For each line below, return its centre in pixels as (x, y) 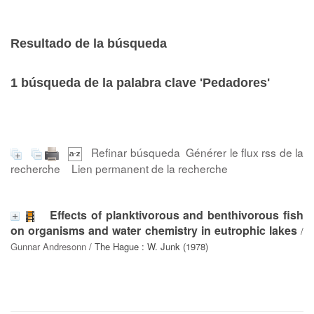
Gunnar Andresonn (48, 246)
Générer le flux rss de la (245, 152)
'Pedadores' (235, 83)
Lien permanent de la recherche (150, 168)
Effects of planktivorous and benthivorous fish (177, 214)
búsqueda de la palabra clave (109, 83)
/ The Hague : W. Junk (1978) (147, 246)
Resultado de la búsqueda (89, 43)
